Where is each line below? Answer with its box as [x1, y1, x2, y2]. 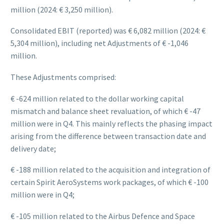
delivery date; [10, 143, 56, 153]
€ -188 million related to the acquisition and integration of [10, 164, 210, 175]
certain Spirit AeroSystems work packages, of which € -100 [10, 177, 208, 187]
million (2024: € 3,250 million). [10, 4, 113, 14]
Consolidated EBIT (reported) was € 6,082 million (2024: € [10, 25, 205, 36]
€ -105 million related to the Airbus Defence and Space [10, 210, 195, 221]
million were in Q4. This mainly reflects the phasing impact [10, 118, 212, 128]
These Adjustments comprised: [10, 71, 116, 82]
